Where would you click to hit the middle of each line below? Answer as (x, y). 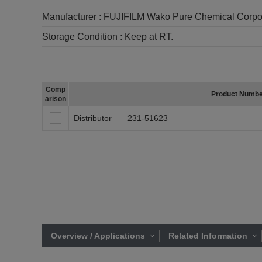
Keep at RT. (149, 37)
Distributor (93, 118)
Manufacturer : (73, 17)
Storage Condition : (83, 37)
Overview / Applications (98, 236)
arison (56, 99)
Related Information (208, 236)
